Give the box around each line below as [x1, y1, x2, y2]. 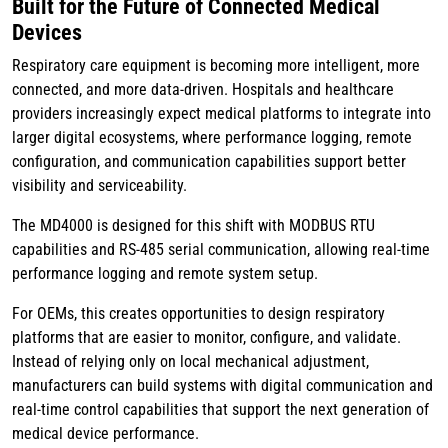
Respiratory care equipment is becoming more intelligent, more [12, 56, 420, 76]
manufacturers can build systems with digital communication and [12, 376, 433, 396]
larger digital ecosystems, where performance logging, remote [12, 128, 412, 148]
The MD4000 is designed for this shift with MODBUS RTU [12, 216, 375, 236]
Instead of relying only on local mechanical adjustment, [12, 352, 369, 372]
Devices [12, 20, 82, 46]
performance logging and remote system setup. [12, 264, 318, 284]
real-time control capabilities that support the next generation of [12, 400, 429, 420]
